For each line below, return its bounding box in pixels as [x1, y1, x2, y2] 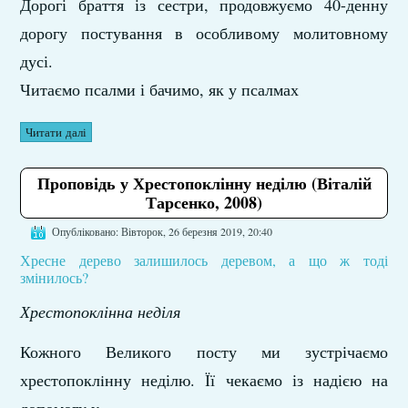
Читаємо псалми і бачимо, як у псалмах [20, 78, 300, 101]
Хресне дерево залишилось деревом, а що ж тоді [20, 250, 388, 270]
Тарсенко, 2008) [146, 190, 262, 215]
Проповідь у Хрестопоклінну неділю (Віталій [36, 171, 372, 196]
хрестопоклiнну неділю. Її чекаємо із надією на [20, 369, 388, 392]
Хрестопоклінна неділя [20, 301, 181, 323]
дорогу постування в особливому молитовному [20, 22, 388, 45]
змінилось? [20, 268, 89, 288]
